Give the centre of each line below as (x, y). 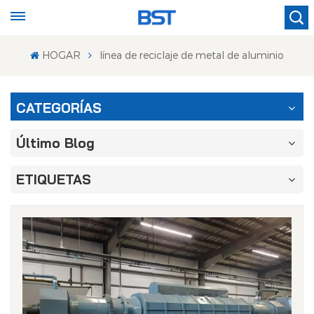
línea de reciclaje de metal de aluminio (191, 55)
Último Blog (55, 143)
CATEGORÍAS (59, 108)
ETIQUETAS (54, 179)
